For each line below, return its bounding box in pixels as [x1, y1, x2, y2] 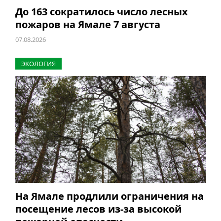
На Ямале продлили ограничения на [15, 189, 204, 203]
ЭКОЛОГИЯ [21, 59, 56, 69]
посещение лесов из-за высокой [15, 202, 182, 216]
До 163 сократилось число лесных [15, 5, 188, 19]
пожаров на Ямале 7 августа [15, 18, 160, 32]
